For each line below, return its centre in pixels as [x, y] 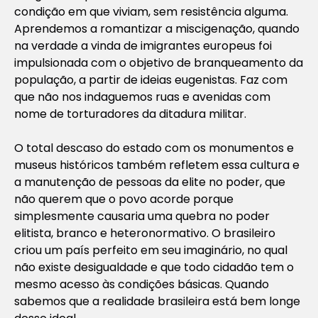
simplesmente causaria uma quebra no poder [142, 216]
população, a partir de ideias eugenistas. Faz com [151, 79]
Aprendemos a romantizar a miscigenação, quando [157, 28]
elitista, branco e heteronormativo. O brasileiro [145, 233]
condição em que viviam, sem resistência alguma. [151, 11]
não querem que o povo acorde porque [124, 199]
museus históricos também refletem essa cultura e [157, 165]
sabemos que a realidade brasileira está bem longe [157, 301]
